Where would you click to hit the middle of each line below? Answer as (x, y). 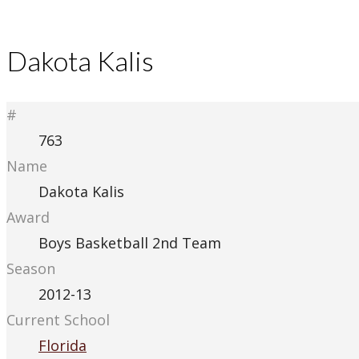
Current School (58, 320)
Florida (63, 346)
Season (31, 269)
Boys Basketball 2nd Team (130, 243)
